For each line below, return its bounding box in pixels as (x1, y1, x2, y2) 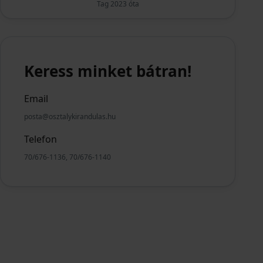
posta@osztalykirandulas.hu (24, 112, 116, 122)
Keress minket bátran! (24, 60, 192, 82)
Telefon (24, 133, 58, 146)
